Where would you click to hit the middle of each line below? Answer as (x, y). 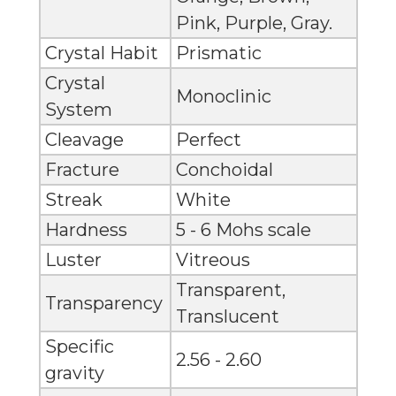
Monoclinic (223, 97)
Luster (73, 260)
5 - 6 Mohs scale (243, 230)
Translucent (227, 317)
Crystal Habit (101, 53)
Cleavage (84, 140)
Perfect (208, 140)
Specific (79, 347)
